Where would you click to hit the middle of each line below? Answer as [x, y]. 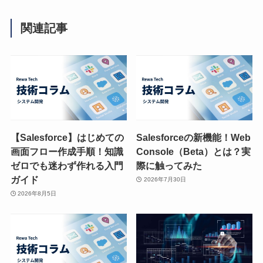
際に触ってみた [169, 165]
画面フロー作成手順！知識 [67, 151]
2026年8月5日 [37, 193]
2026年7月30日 [165, 179]
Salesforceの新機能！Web [194, 137]
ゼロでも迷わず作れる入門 [67, 165]
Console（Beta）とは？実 [194, 151]
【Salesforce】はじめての [67, 137]
